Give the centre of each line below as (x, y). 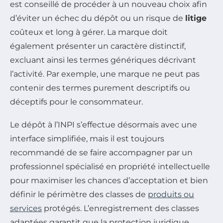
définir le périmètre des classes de (79, 194)
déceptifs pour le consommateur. (76, 102)
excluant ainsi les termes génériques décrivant (103, 60)
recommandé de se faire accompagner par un (101, 153)
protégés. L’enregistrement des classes (120, 208)
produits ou (171, 194)
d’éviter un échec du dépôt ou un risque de (98, 18)
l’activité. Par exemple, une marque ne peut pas (105, 74)
